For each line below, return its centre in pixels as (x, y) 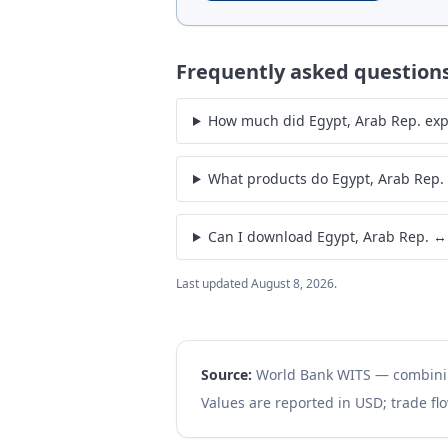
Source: (226, 374)
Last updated (213, 283)
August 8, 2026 (292, 283)
